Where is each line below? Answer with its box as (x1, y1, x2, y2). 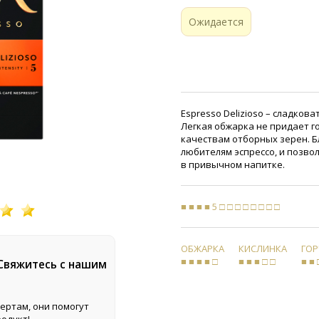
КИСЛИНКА (239, 241, 287, 255)
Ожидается (189, 14, 244, 28)
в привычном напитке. (181, 157, 285, 171)
